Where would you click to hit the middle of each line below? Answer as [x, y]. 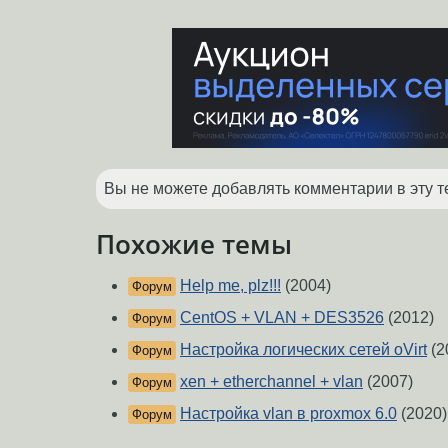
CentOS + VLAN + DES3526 [282, 318]
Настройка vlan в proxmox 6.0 [288, 414]
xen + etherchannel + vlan [271, 382]
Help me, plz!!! [230, 286]
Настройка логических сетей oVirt [303, 350]
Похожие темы [194, 243]
